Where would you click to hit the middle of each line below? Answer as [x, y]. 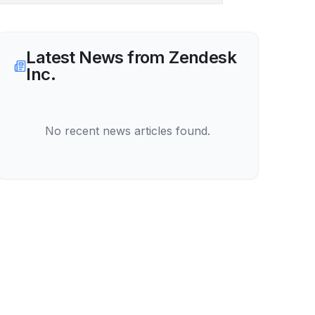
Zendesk [202, 57]
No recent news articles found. [127, 131]
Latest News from [98, 57]
